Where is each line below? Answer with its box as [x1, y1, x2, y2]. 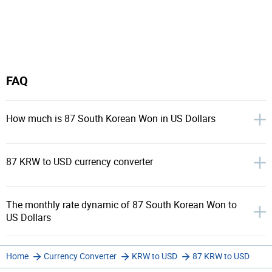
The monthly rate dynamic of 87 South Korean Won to [6, 199, 237, 211]
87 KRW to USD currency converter [6, 156, 153, 168]
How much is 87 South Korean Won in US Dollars [6, 113, 216, 124]
